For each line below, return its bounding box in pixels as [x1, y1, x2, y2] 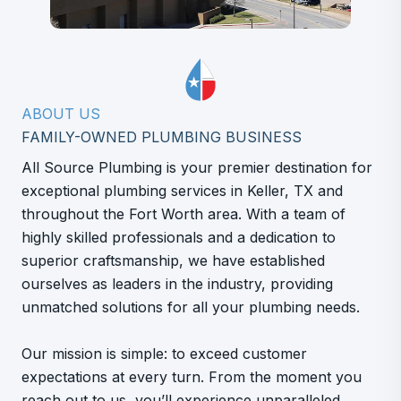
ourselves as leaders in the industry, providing [21, 275, 333, 293]
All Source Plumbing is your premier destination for [21, 158, 372, 176]
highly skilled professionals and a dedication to [21, 228, 336, 246]
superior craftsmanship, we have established [21, 252, 325, 269]
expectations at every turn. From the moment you [21, 368, 362, 386]
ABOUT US [21, 105, 100, 123]
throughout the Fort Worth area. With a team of [21, 205, 346, 223]
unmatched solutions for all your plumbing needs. [21, 298, 360, 316]
